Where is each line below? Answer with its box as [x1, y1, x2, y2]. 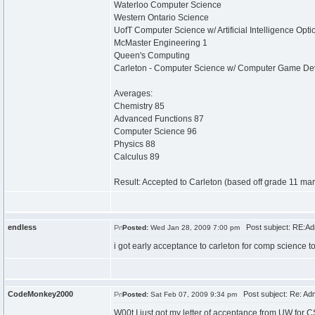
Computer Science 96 [114, 127, 197, 136]
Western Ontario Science [114, 13, 209, 22]
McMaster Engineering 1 [114, 38, 207, 48]
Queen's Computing [114, 51, 190, 60]
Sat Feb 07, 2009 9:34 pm [148, 290, 237, 298]
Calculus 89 [114, 152, 160, 162]
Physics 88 [114, 139, 155, 149]
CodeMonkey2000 [8, 290, 73, 298]
